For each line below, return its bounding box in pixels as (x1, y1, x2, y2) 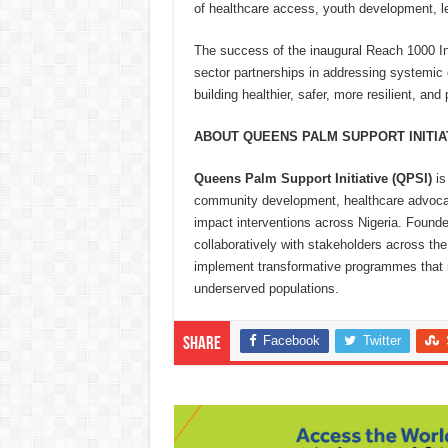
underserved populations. (193, 281, 339, 297)
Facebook (262, 333, 320, 349)
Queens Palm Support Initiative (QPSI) (193, 171, 432, 187)
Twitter (362, 333, 401, 349)
